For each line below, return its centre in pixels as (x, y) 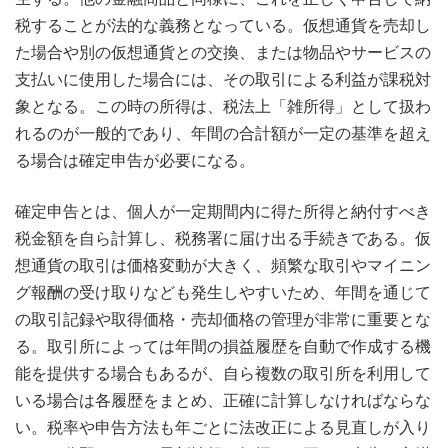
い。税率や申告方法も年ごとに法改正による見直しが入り (223, 427)
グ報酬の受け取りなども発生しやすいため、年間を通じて (223, 292)
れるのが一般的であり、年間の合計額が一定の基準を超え (223, 133)
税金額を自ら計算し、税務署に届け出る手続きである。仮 (223, 238)
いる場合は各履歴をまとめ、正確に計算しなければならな (223, 400)
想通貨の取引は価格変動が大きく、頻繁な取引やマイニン (223, 265)
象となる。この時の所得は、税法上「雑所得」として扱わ (223, 106)
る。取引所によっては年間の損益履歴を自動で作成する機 (223, 346)
